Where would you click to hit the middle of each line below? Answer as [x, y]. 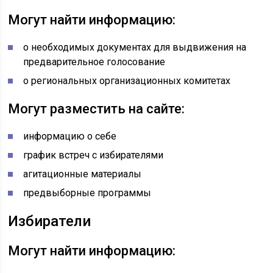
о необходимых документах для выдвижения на [135, 47]
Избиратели [50, 221]
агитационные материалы [83, 174]
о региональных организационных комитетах [127, 81]
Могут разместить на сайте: [97, 109]
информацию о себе [70, 136]
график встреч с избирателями [94, 155]
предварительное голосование [94, 62]
